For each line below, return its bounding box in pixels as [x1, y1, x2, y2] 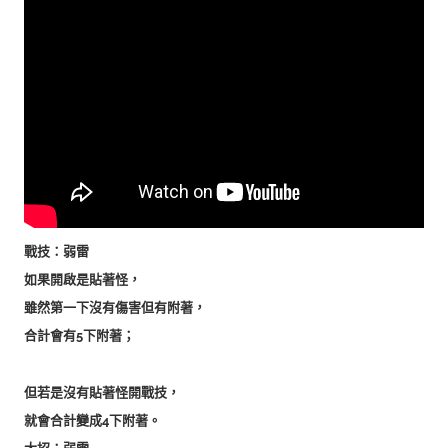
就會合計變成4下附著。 [24, 412, 161, 428]
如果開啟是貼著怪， [24, 271, 141, 287]
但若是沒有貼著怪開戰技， [24, 384, 180, 400]
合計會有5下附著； [24, 327, 135, 343]
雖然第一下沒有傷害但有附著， [24, 299, 206, 315]
